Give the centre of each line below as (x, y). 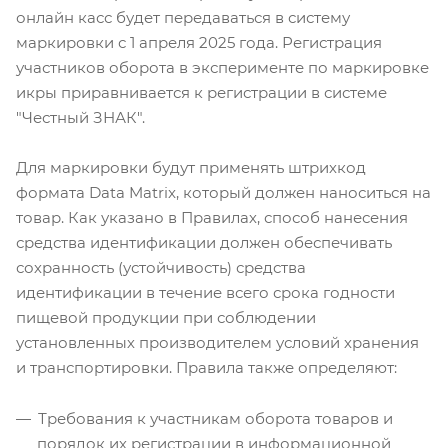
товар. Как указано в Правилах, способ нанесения (212, 218)
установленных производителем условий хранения (217, 343)
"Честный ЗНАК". (80, 118)
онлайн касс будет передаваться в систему (183, 18)
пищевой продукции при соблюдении (166, 318)
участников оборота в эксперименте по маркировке (222, 68)
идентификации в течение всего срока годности (205, 293)
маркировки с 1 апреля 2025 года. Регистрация (199, 43)
